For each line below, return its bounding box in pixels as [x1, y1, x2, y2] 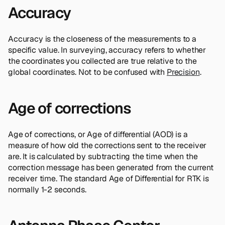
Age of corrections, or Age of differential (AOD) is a [8, 129, 188, 140]
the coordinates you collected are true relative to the [8, 55, 197, 66]
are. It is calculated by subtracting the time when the [8, 151, 198, 162]
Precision [166, 66, 200, 77]
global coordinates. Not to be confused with [8, 66, 167, 77]
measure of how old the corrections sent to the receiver [8, 140, 207, 151]
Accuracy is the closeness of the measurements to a [8, 33, 196, 44]
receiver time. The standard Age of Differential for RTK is [8, 173, 209, 184]
